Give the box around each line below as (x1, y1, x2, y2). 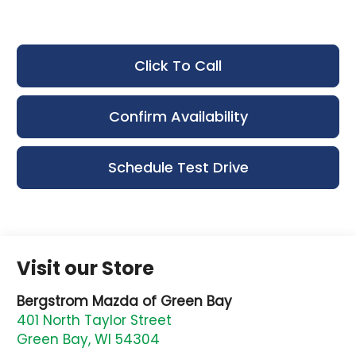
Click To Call (134, 55, 222, 75)
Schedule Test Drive (107, 157, 249, 177)
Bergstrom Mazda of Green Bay (17, 292, 233, 311)
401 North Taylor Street (17, 311, 172, 331)
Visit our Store (17, 255, 155, 282)
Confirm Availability (108, 106, 248, 126)
